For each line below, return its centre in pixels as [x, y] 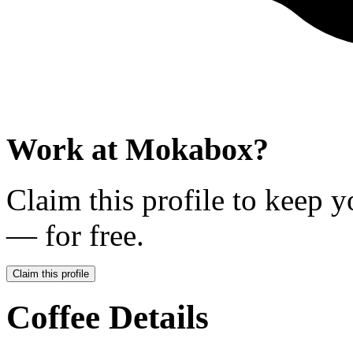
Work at [66, 149]
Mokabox [189, 149]
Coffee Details [108, 318]
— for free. [75, 236]
